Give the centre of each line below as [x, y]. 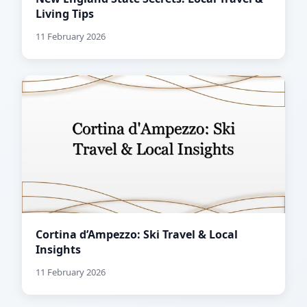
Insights [58, 250]
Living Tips [65, 14]
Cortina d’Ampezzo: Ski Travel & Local [137, 235]
